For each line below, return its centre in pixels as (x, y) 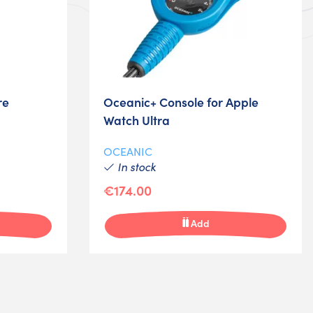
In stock (135, 166)
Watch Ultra (137, 119)
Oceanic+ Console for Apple (181, 101)
